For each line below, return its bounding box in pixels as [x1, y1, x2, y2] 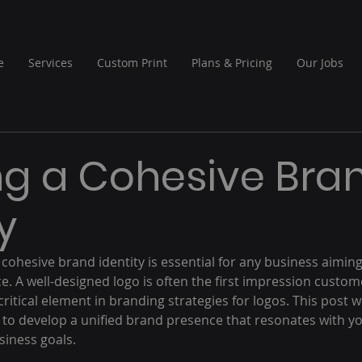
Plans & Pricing [192, 55, 272, 70]
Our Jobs [297, 55, 343, 70]
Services [28, 55, 73, 70]
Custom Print [97, 55, 167, 70]
